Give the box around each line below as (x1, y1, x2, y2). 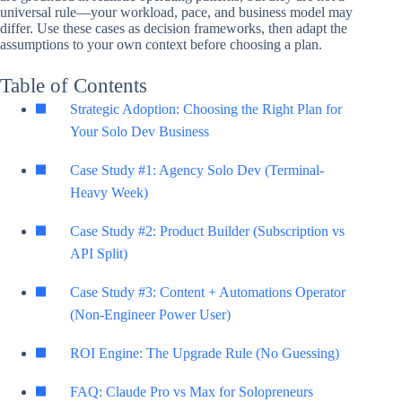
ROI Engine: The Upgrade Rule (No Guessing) (70, 345, 339, 362)
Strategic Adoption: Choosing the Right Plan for (70, 101, 342, 118)
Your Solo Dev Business (70, 124, 209, 140)
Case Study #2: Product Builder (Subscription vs (70, 223, 345, 240)
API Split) (70, 246, 127, 262)
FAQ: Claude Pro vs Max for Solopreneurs (70, 384, 313, 400)
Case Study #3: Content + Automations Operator (70, 284, 345, 301)
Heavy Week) (70, 185, 148, 201)
